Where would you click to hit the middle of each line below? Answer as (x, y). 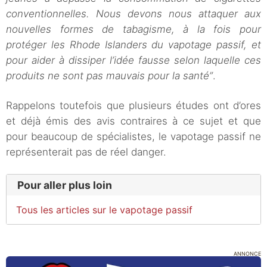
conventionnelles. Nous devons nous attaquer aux (133, 14)
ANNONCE (247, 253)
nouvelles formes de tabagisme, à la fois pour (133, 30)
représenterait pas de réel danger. (86, 152)
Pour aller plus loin (64, 185)
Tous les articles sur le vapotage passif (104, 209)
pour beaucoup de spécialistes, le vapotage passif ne (133, 137)
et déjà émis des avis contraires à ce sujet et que (133, 121)
